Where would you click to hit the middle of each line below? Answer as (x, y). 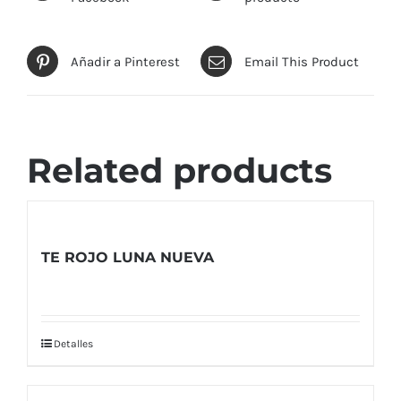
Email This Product (302, 61)
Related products (179, 171)
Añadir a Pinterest (125, 61)
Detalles (73, 343)
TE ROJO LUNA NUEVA (128, 257)
